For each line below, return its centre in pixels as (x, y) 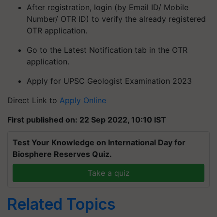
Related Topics (61, 204)
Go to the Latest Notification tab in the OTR (107, 50)
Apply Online (83, 100)
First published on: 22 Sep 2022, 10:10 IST (87, 120)
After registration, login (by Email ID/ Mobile (108, 7)
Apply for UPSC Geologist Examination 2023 (109, 81)
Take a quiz (108, 173)
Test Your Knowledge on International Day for (99, 142)
